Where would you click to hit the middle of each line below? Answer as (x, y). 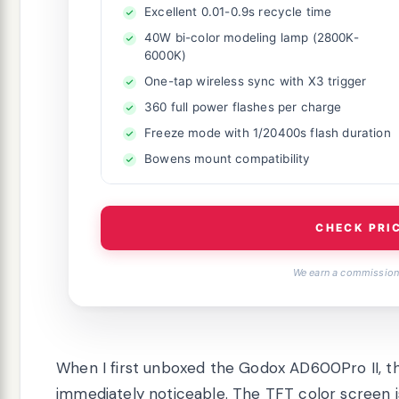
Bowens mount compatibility (228, 158)
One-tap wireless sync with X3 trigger (256, 81)
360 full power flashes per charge (243, 106)
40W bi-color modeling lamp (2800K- (252, 37)
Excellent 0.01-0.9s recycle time (238, 11)
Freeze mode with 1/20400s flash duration (268, 132)
